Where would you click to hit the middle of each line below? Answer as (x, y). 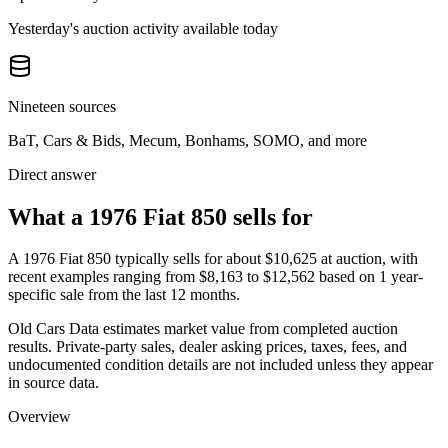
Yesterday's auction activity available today (143, 28)
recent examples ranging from (103, 277)
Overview (39, 417)
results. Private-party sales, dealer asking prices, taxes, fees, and (207, 347)
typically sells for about (186, 259)
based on (347, 277)
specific (32, 295)
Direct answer (52, 174)
